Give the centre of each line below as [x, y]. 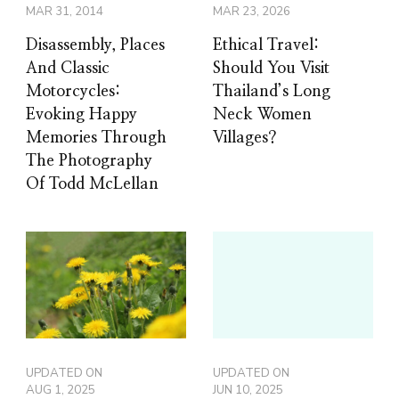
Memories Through [96, 138]
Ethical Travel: [266, 46]
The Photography [89, 162]
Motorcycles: [73, 92]
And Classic [68, 69]
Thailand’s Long [272, 92]
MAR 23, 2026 [252, 12]
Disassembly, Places [95, 46]
